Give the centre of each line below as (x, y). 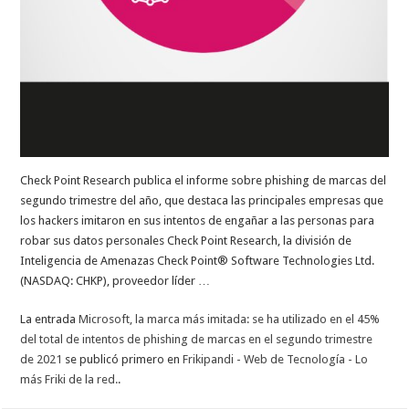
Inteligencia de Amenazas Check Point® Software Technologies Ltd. (198, 260)
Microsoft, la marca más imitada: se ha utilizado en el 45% (230, 319)
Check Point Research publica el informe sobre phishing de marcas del (204, 180)
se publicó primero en (123, 359)
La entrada (50, 319)
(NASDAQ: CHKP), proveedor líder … (115, 280)
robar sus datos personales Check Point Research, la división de (186, 240)
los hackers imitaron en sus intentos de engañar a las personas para (198, 220)
